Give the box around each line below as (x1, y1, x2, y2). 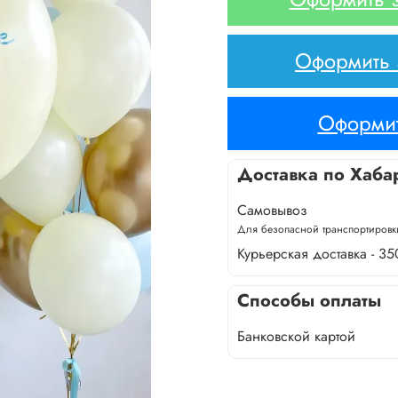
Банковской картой (237, 325, 355, 346)
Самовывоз (237, 199, 307, 220)
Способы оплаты (237, 287, 381, 314)
